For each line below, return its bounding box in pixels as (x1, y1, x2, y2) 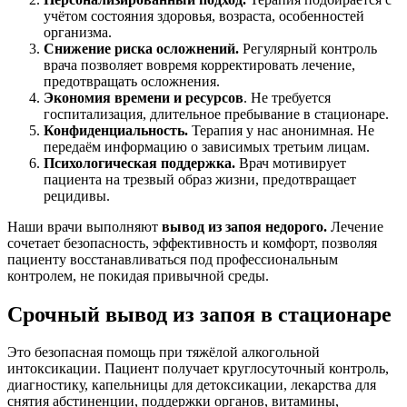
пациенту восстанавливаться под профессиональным (7, 251, 338, 267)
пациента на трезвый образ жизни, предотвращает (44, 171, 356, 187)
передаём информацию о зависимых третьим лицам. (44, 138, 370, 154)
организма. (44, 24, 112, 40)
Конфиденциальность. (44, 122, 192, 138)
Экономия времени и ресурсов (44, 89, 243, 105)
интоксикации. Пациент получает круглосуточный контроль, (7, 361, 389, 377)
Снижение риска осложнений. (44, 40, 243, 56)
